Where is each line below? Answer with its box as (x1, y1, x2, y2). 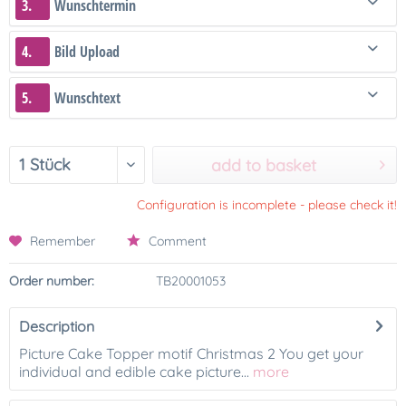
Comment (145, 233, 207, 250)
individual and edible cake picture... (19, 362, 249, 382)
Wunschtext (54, 88, 121, 109)
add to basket (211, 155, 317, 177)
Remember (30, 233, 95, 250)
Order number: (9, 273, 94, 290)
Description (19, 317, 94, 336)
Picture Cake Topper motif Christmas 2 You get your (19, 344, 363, 363)
